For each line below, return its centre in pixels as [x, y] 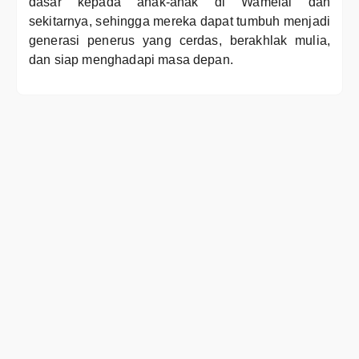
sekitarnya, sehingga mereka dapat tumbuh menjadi [179, 21]
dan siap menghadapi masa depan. [131, 60]
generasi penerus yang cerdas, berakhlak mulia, [179, 40]
